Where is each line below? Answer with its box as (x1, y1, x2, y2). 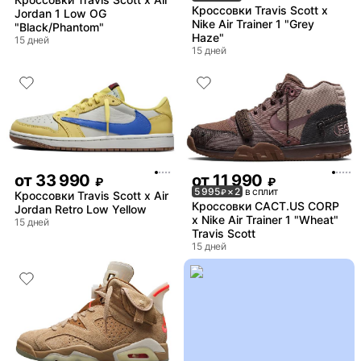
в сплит (244, 185, 278, 197)
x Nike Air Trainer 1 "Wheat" (192, 212, 338, 226)
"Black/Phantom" (15, 20, 104, 35)
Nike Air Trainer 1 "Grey (192, 17, 314, 31)
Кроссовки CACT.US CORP (192, 198, 339, 213)
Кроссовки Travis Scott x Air (15, 188, 168, 202)
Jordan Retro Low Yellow (15, 201, 147, 216)
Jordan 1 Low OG (15, 6, 106, 21)
